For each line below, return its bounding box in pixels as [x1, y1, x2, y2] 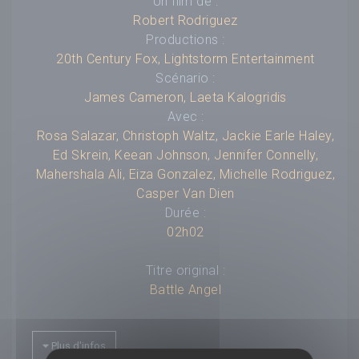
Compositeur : [135, 320, 223, 336]
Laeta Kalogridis [190, 89, 287, 105]
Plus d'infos [49, 339, 106, 352]
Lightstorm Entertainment [164, 50, 315, 67]
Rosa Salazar [36, 127, 116, 143]
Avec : [167, 108, 204, 124]
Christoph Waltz [122, 127, 216, 143]
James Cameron [84, 89, 184, 105]
